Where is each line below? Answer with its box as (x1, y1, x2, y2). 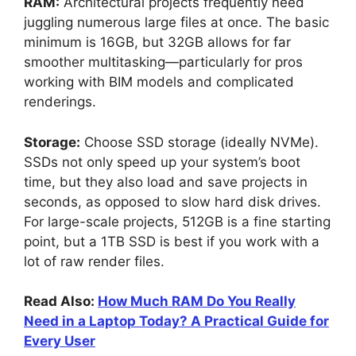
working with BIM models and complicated (24, 74, 294, 91)
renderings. (24, 94, 96, 110)
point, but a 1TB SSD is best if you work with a (24, 233, 319, 250)
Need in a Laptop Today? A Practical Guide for (24, 313, 329, 330)
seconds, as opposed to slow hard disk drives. (24, 193, 321, 210)
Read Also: (24, 293, 98, 310)
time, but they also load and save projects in (24, 173, 308, 190)
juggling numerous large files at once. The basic (24, 14, 329, 31)
